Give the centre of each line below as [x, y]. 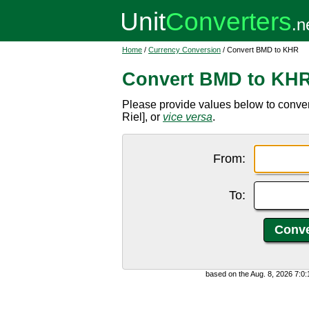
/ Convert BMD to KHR [260, 50]
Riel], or [142, 117]
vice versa [188, 117]
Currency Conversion [185, 50]
